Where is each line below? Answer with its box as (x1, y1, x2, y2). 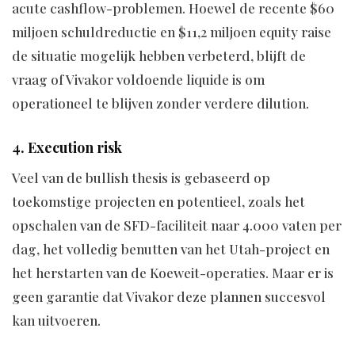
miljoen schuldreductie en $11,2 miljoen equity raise (12, 22, 331, 40)
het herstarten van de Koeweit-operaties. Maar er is (12, 263, 334, 281)
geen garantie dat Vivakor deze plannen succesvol (12, 287, 326, 305)
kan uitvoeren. (12, 311, 101, 329)
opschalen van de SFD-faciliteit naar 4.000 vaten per (12, 216, 342, 234)
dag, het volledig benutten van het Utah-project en (12, 239, 330, 258)
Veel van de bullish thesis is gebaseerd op (12, 168, 270, 186)
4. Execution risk (12, 137, 122, 157)
